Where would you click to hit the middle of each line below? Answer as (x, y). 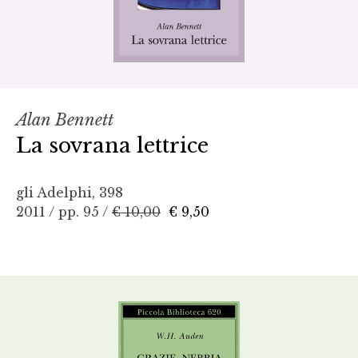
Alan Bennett (65, 119)
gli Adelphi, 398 (70, 192)
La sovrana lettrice (112, 145)
